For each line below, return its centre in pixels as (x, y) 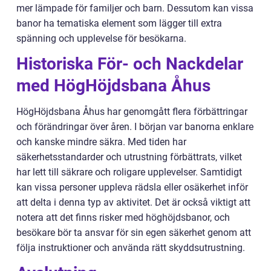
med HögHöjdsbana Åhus (113, 85)
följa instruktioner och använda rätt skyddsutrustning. (131, 247)
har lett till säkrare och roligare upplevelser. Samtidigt (129, 172)
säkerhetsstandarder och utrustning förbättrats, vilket (129, 157)
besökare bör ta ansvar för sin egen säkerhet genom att (134, 232)
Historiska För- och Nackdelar (130, 64)
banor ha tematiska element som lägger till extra (119, 23)
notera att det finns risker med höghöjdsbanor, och (123, 217)
